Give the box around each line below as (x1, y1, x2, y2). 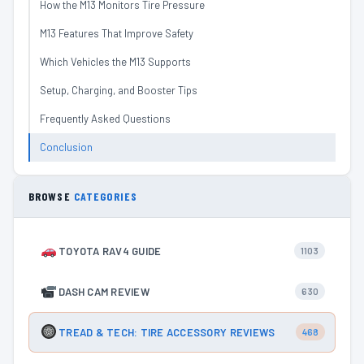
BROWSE (28, 188, 74, 203)
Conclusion (40, 140, 93, 154)
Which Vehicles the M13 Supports (40, 54, 191, 68)
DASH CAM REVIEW (58, 284, 149, 298)
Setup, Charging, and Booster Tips (40, 83, 197, 97)
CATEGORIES (73, 188, 138, 203)
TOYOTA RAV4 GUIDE (58, 244, 162, 258)
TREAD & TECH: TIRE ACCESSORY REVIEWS (58, 325, 275, 339)
